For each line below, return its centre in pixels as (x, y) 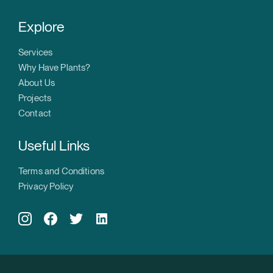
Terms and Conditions (61, 172)
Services (36, 53)
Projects (35, 98)
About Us (37, 83)
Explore (41, 27)
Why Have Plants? (55, 68)
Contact (35, 114)
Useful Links (54, 146)
